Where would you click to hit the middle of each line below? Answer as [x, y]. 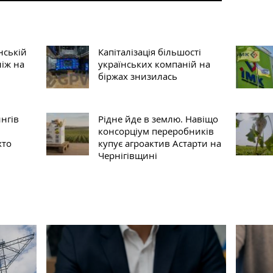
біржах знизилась [137, 76]
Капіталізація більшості [149, 52]
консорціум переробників [156, 131]
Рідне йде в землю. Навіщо [158, 119]
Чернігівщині [127, 156]
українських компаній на [154, 64]
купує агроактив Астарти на [159, 144]
